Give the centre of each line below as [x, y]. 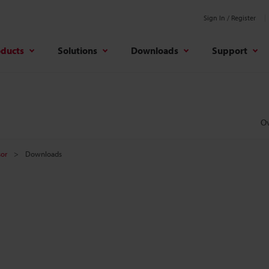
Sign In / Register [230, 18]
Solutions [77, 50]
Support [230, 50]
